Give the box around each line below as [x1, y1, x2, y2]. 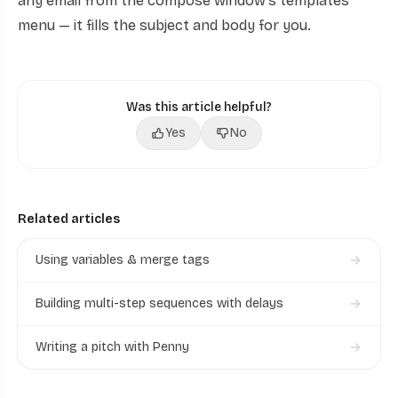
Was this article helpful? [126, 99, 272, 115]
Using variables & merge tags [36, 252, 210, 268]
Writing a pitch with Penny [36, 339, 189, 355]
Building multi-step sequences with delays [36, 296, 283, 312]
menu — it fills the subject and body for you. [18, 17, 311, 35]
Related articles [18, 211, 120, 227]
